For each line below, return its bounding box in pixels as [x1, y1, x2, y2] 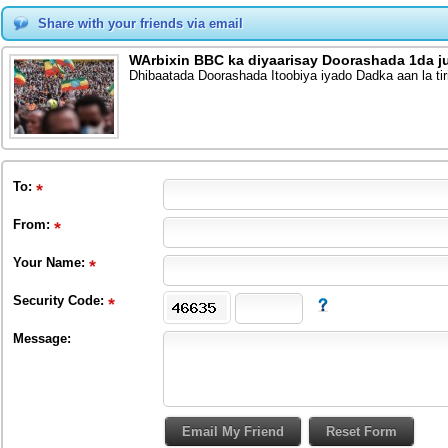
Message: [13, 331, 71, 346]
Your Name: [13, 255, 89, 270]
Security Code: [13, 293, 108, 308]
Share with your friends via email [38, 16, 243, 31]
